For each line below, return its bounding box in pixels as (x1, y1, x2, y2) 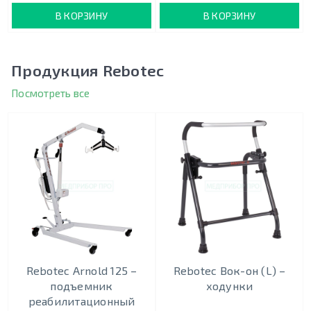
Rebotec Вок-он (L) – (173, 264, 286, 278)
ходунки (205, 279, 253, 293)
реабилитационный (28, 294, 135, 308)
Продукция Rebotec (11, 61, 165, 81)
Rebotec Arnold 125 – (26, 264, 137, 278)
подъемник (50, 279, 113, 293)
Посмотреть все (11, 87, 90, 100)
